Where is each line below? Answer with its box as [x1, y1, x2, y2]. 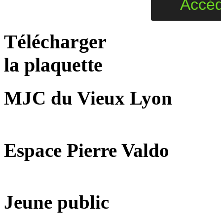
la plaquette [4, 54, 103, 76]
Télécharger [4, 31, 107, 53]
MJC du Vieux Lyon [4, 87, 172, 109]
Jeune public [4, 191, 109, 213]
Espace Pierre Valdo [4, 139, 169, 161]
